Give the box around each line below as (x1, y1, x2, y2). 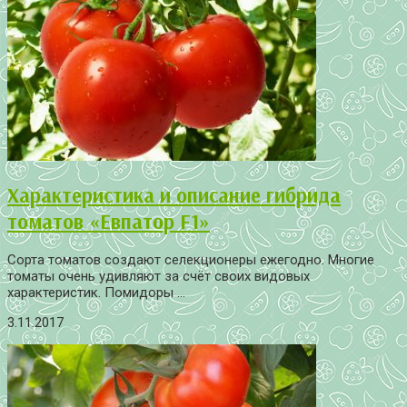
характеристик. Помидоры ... (7, 283, 185, 301)
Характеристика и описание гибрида (7, 182, 341, 209)
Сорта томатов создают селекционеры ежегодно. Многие (7, 251, 374, 268)
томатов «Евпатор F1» (7, 208, 210, 235)
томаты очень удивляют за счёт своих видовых (7, 267, 310, 284)
